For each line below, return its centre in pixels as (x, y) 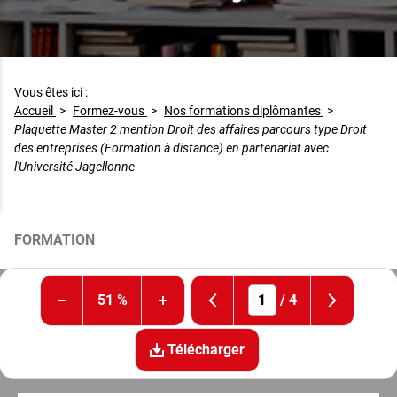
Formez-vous (110, 110)
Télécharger (204, 349)
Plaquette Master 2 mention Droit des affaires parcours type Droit (191, 129)
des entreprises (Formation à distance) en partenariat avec (171, 148)
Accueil (35, 110)
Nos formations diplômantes (244, 110)
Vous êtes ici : (52, 92)
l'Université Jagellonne (74, 166)
